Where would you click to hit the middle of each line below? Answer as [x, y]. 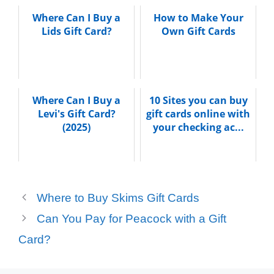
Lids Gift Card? [76, 31]
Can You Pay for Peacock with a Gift [132, 218]
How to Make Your [198, 17]
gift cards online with [198, 113]
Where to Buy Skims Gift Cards [118, 198]
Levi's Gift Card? [76, 113]
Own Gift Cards [198, 31]
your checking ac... [198, 127]
